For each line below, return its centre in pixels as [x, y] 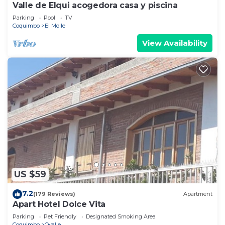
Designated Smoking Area [121, 216]
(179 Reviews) [54, 194]
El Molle [55, 26]
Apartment [198, 194]
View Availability [175, 43]
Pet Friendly [60, 216]
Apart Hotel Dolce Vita [59, 204]
